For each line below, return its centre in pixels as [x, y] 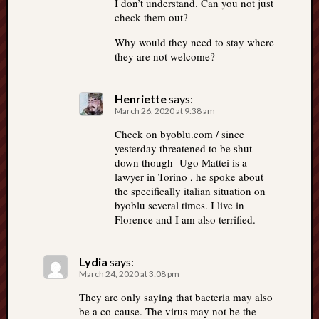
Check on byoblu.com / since [179, 134]
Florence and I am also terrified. [185, 219]
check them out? [151, 17]
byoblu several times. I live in [179, 205]
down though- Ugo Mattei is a [181, 162]
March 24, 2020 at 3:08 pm [129, 274]
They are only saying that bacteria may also [176, 297]
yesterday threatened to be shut [183, 148]
